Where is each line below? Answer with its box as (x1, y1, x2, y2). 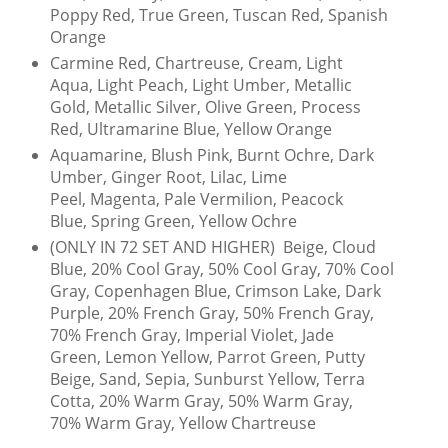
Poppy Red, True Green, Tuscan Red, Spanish (49, 4, 388, 27)
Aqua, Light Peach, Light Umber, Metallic (49, 74, 352, 97)
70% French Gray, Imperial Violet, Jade (49, 324, 334, 347)
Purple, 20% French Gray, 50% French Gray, (49, 302, 374, 325)
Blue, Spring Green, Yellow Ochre (49, 210, 297, 233)
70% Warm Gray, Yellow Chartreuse (49, 412, 316, 435)
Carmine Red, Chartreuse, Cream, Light (49, 52, 343, 75)
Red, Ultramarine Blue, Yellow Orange (49, 118, 332, 141)
